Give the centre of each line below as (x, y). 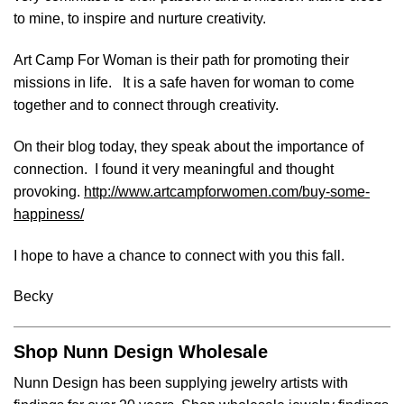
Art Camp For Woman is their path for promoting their (181, 60)
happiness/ (49, 214)
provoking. (49, 191)
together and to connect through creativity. (146, 106)
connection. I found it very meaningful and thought (174, 169)
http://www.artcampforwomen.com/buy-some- (227, 191)
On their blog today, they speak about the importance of (188, 146)
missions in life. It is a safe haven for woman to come (184, 83)
